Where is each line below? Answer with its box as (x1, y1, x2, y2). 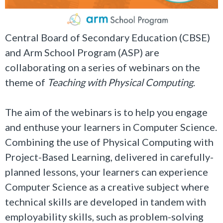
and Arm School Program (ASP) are (5, 46, 159, 58)
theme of (5, 76, 47, 88)
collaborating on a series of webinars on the (5, 61, 200, 73)
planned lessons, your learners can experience (5, 165, 208, 178)
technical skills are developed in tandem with (5, 195, 206, 208)
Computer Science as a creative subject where (5, 180, 209, 193)
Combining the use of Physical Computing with (5, 135, 214, 148)
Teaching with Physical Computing (47, 76, 193, 88)
